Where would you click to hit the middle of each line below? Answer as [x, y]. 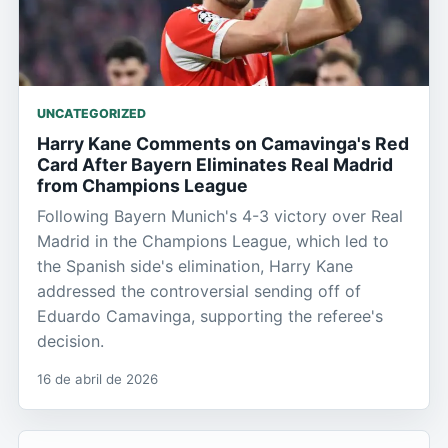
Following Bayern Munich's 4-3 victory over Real [220, 216]
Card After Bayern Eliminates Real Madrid [215, 164]
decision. [70, 341]
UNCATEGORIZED [91, 113]
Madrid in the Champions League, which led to [213, 241]
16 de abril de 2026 [97, 379]
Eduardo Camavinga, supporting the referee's [210, 316]
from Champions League [142, 185]
